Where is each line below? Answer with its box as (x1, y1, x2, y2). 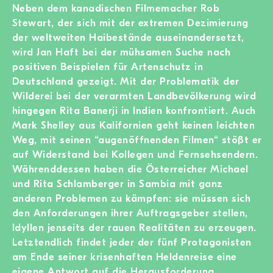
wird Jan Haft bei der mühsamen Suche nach (12, 46, 231, 58)
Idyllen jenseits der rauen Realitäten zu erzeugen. (12, 221, 257, 233)
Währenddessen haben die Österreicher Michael (12, 163, 249, 175)
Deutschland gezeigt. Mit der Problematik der (12, 75, 239, 87)
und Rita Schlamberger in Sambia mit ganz (12, 177, 223, 190)
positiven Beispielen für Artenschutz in (12, 60, 204, 73)
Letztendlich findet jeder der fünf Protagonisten (12, 236, 252, 248)
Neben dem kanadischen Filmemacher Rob (12, 2, 220, 14)
